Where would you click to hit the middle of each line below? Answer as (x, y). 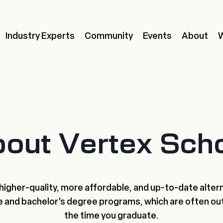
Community (109, 36)
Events (157, 36)
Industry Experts (40, 36)
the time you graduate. (111, 216)
